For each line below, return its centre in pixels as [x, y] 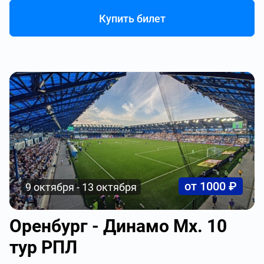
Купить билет [132, 19]
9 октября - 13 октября [81, 187]
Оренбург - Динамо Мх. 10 [118, 226]
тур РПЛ [44, 247]
